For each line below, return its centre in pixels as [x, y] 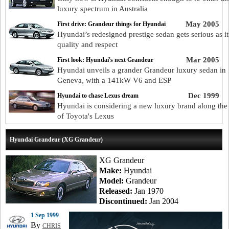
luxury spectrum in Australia [102, 9]
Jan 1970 [148, 191]
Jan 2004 [163, 201]
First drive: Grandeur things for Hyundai [111, 24]
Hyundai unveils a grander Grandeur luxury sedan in [142, 70]
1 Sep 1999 [45, 215]
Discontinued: [123, 201]
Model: [111, 181]
